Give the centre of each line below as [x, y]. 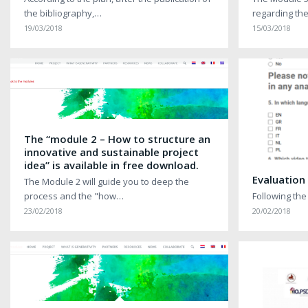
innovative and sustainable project [111, 152]
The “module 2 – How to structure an [117, 139]
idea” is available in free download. [111, 165]
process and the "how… [74, 196]
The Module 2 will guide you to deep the [107, 181]
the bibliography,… [63, 13]
